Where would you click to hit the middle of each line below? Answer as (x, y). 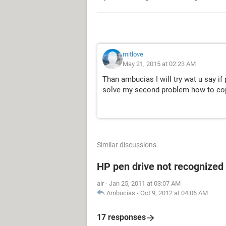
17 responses (121, 217)
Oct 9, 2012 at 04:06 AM (174, 193)
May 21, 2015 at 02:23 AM (159, 64)
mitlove (133, 54)
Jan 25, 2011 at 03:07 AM (145, 183)
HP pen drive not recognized (160, 166)
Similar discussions (127, 145)
